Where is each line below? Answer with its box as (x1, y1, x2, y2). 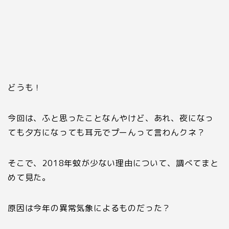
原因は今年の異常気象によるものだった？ (8, 202, 171, 214)
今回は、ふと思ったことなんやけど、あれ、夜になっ (8, 112, 214, 124)
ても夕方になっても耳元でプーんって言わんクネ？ (8, 127, 205, 139)
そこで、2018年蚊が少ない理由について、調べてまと (8, 157, 219, 169)
